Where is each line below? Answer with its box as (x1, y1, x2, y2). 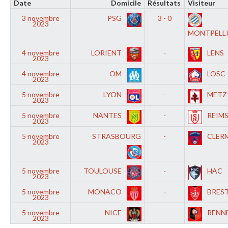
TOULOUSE (83, 166, 123, 175)
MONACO (88, 187, 123, 196)
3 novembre (21, 14, 60, 22)
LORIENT (91, 48, 123, 57)
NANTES (93, 111, 123, 120)
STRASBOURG (92, 132, 141, 140)
